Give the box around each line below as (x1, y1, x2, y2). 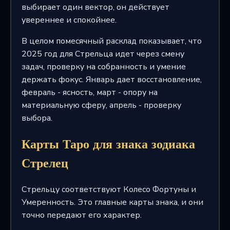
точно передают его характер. (21, 209, 142, 221)
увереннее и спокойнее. (21, 14, 117, 26)
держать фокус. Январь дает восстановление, (21, 73, 202, 85)
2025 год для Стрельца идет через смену (21, 48, 184, 60)
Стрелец (21, 155, 68, 171)
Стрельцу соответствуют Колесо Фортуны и (21, 183, 196, 195)
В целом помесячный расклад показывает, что (21, 35, 202, 47)
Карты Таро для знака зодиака (21, 136, 195, 152)
